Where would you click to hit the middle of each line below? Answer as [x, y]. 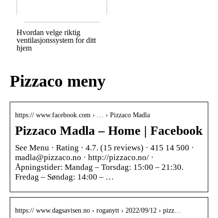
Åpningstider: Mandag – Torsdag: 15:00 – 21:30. [99, 167]
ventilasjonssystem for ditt [56, 40]
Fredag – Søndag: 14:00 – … [64, 177]
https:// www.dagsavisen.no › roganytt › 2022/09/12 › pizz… [98, 211]
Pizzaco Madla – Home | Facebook [109, 131]
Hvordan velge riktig [48, 32]
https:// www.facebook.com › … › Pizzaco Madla [82, 115]
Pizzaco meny [58, 81]
